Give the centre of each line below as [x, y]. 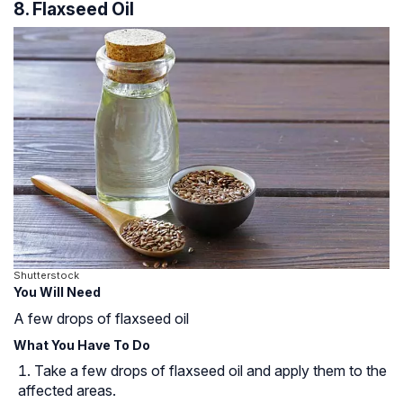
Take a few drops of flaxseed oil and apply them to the [210, 371]
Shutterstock [46, 276]
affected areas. [67, 391]
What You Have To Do [82, 345]
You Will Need [57, 292]
